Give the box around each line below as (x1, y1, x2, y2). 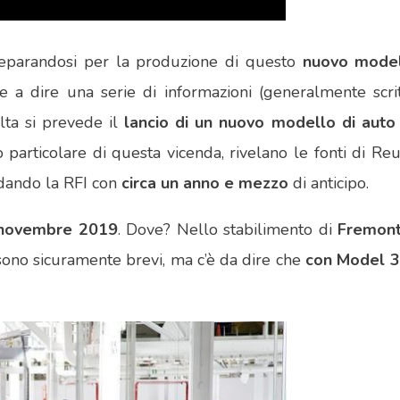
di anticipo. (293, 172, 369, 195)
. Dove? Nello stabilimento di (117, 219, 338, 241)
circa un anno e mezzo (121, 172, 293, 195)
